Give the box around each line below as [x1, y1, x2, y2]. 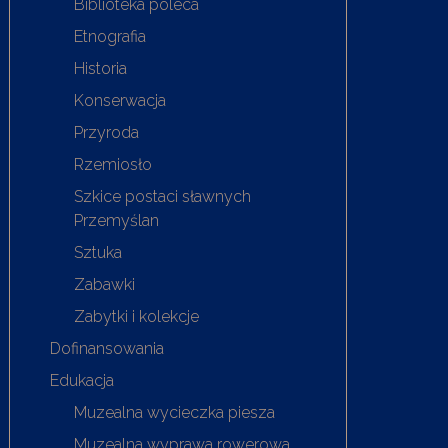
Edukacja [50, 370, 115, 390]
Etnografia [74, 26, 147, 46]
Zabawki [74, 274, 136, 294]
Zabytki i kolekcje [74, 306, 200, 326]
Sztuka [74, 242, 123, 262]
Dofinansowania [50, 338, 165, 358]
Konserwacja [74, 90, 167, 110]
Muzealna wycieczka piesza [74, 402, 276, 422]
